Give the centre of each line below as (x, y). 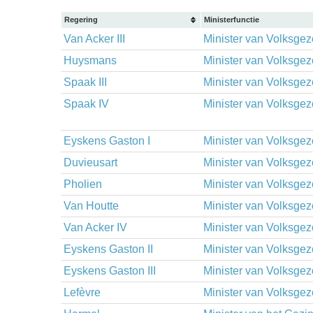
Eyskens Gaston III (110, 271)
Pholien (83, 184)
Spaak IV (86, 104)
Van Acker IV (95, 227)
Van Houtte (91, 206)
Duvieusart (90, 162)
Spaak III (85, 82)
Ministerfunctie (232, 20)
